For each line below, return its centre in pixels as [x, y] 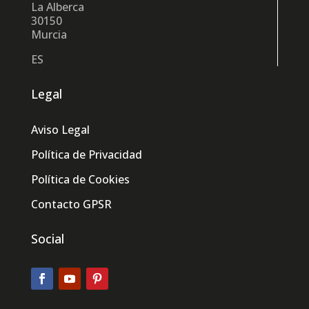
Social [47, 238]
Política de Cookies [80, 179]
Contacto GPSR [71, 204]
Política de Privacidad [86, 154]
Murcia [49, 34]
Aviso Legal [60, 129]
